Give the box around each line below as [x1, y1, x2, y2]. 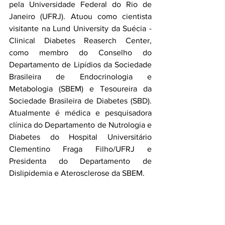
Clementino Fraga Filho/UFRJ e [9, 145, 152, 153]
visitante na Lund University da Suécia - [9, 24, 152, 33]
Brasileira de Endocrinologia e [9, 72, 152, 81]
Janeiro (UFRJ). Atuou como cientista [9, 12, 152, 21]
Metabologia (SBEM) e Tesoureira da [9, 84, 152, 93]
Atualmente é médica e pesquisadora [9, 108, 152, 117]
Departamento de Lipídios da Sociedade [9, 60, 152, 69]
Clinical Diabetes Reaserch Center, [9, 36, 152, 45]
